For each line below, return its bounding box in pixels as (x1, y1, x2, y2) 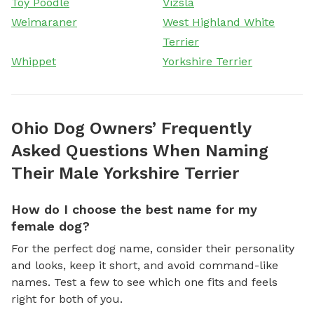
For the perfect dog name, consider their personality (11, 241, 294, 255)
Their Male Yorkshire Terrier (11, 163, 239, 183)
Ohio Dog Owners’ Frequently (11, 118, 251, 138)
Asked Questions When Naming (11, 140, 268, 161)
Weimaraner (11, 15, 77, 29)
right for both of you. (11, 292, 123, 306)
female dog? (11, 218, 90, 233)
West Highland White (163, 15, 275, 29)
